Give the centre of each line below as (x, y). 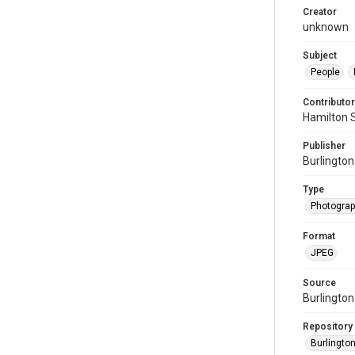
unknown (326, 27)
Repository (328, 326)
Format (319, 236)
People (325, 72)
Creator (320, 11)
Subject (320, 55)
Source (319, 282)
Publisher (324, 145)
